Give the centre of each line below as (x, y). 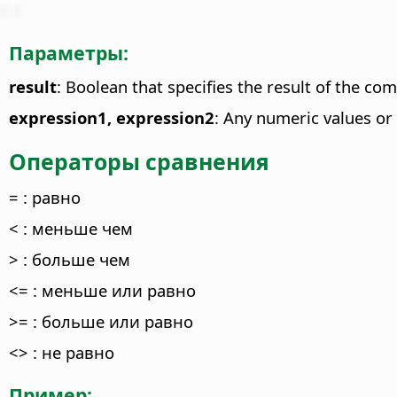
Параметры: (69, 52)
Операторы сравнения (139, 162)
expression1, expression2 (112, 117)
